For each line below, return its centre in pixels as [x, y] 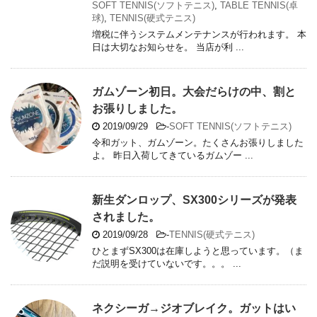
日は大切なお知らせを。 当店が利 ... [168, 47]
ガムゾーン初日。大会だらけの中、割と [194, 92]
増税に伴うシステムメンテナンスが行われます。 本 [199, 35]
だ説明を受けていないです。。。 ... [167, 264]
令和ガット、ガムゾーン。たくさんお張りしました [198, 143]
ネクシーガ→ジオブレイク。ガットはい [194, 309]
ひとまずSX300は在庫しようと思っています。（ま [198, 251]
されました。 [126, 217]
